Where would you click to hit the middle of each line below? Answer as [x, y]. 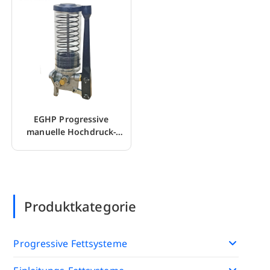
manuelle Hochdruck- [71, 132]
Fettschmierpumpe [71, 145]
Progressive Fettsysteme [70, 243]
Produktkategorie [80, 206]
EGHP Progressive [71, 119]
